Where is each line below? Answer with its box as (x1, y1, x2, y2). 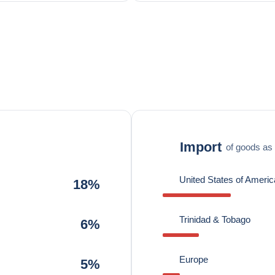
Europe (179, 254, 208, 265)
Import (180, 139, 222, 155)
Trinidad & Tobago (179, 214, 250, 225)
